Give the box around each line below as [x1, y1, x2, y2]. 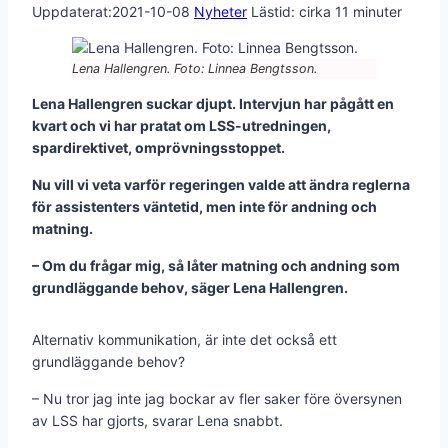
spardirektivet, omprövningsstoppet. [32, 138, 288, 156]
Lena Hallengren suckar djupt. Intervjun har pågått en [32, 94, 394, 112]
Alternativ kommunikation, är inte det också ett [32, 330, 337, 348]
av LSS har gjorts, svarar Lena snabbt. [32, 411, 283, 429]
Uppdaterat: [32, 2, 112, 20]
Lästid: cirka [251, 2, 335, 20]
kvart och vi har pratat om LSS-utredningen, [32, 116, 331, 134]
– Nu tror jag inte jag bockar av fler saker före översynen [32, 389, 402, 407]
